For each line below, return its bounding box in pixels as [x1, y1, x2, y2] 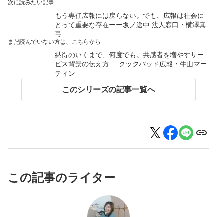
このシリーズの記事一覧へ [62, 85, 155, 94]
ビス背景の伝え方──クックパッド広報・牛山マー [54, 60, 207, 68]
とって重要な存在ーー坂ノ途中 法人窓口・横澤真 [54, 21, 206, 29]
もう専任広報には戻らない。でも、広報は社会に [54, 12, 204, 20]
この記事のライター [8, 171, 115, 185]
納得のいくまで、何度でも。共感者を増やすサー [54, 51, 204, 59]
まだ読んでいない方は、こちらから [8, 38, 101, 46]
